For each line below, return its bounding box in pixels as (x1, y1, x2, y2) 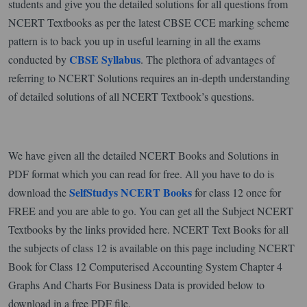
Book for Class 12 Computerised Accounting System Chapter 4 (8, 258, 282, 273)
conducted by (8, 51, 69, 66)
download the (8, 184, 69, 199)
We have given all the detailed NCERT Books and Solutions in (8, 147, 279, 162)
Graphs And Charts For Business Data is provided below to (8, 277, 265, 292)
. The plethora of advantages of (140, 51, 275, 66)
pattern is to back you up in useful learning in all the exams (8, 33, 260, 48)
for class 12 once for (192, 184, 281, 199)
